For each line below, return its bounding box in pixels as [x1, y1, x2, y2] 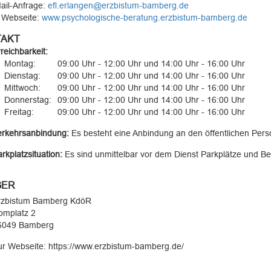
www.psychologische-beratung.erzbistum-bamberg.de [41, 13, 247, 22]
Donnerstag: [4, 95, 51, 105]
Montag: [4, 59, 36, 68]
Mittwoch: [4, 83, 41, 93]
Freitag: [4, 107, 34, 117]
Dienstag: [4, 71, 41, 80]
